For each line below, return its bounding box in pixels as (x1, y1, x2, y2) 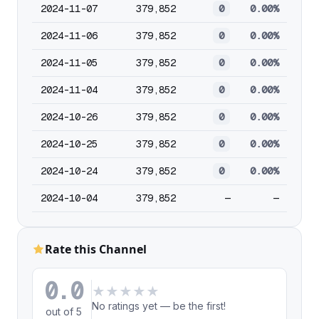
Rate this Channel (45, 241, 147, 257)
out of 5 (45, 305, 82, 318)
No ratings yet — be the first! (92, 300, 226, 312)
